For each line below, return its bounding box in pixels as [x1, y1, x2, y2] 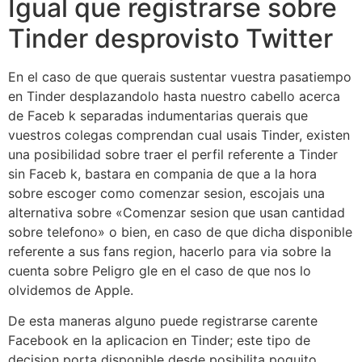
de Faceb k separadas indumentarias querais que [8, 107, 308, 124]
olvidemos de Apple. [8, 281, 133, 298]
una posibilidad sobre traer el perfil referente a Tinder [8, 145, 338, 162]
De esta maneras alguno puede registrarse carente [8, 312, 318, 329]
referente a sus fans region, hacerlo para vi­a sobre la [8, 242, 331, 259]
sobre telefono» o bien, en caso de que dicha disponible [8, 223, 352, 240]
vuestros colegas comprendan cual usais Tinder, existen [8, 126, 350, 143]
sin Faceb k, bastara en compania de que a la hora [8, 165, 317, 182]
